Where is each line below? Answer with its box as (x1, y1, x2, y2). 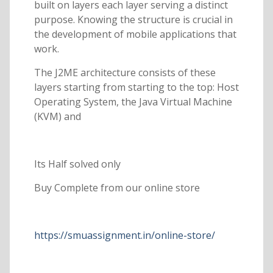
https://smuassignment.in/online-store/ (34, 229, 215, 243)
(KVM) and (34, 110, 81, 124)
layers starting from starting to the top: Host (34, 80, 239, 94)
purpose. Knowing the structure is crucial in (34, 13, 233, 27)
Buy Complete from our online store (34, 181, 200, 195)
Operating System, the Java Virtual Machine (34, 95, 232, 109)
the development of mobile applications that (34, 27, 236, 41)
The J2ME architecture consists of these (34, 66, 216, 80)
